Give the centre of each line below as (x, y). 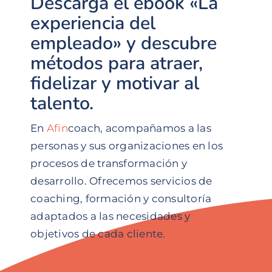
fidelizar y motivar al (115, 83)
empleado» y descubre (124, 43)
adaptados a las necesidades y (110, 216)
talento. (62, 103)
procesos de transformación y (109, 163)
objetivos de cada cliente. (98, 233)
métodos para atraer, (117, 63)
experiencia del (93, 23)
